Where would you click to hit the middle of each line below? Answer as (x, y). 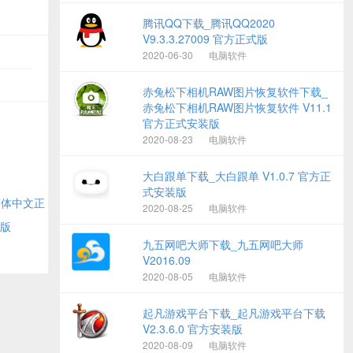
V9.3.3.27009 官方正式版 (205, 39)
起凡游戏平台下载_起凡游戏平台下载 (234, 313)
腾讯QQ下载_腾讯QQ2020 (209, 23)
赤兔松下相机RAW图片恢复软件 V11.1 (237, 107)
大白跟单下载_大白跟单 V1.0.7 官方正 (237, 176)
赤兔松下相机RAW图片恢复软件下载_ (235, 91)
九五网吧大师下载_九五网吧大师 (223, 244)
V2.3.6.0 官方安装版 (193, 329)
